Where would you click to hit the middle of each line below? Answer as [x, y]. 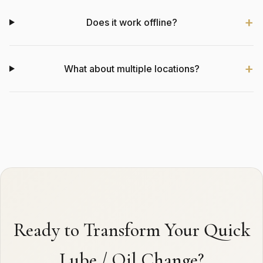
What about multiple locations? [131, 68]
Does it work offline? [131, 22]
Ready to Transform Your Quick [131, 230]
